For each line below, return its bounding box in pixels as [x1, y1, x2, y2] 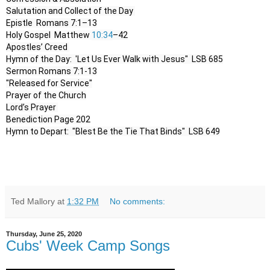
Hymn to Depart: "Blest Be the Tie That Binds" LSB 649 [6, 127, 220, 137]
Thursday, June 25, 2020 [6, 230, 82, 238]
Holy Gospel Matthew [6, 30, 92, 40]
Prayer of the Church [6, 90, 86, 101]
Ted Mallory [11, 196, 55, 207]
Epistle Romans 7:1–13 [6, 18, 97, 28]
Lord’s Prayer [6, 102, 58, 113]
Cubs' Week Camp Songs [6, 237, 170, 254]
